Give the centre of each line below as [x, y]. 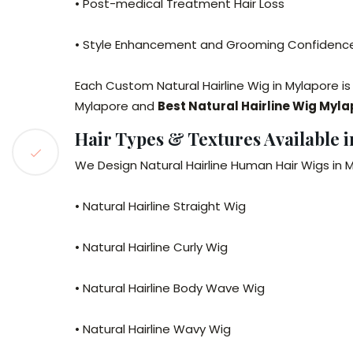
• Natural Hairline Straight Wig [160, 206]
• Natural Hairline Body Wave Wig [170, 288]
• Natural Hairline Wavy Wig [153, 329]
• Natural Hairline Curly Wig [151, 247]
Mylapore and [116, 106]
